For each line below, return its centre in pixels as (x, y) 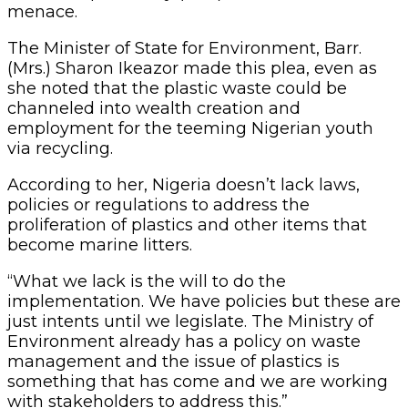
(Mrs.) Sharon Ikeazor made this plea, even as (192, 68)
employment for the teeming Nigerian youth (190, 128)
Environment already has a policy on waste (184, 341)
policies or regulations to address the (158, 204)
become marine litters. (100, 245)
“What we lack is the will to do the (147, 281)
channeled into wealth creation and (154, 108)
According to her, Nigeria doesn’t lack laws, (184, 184)
